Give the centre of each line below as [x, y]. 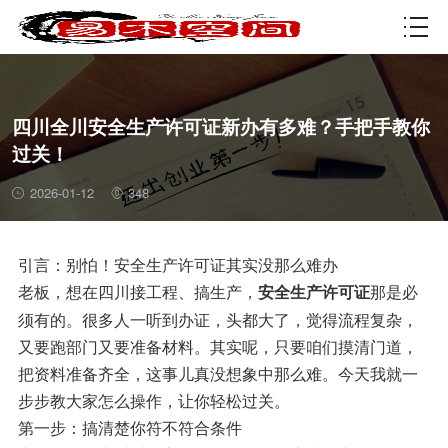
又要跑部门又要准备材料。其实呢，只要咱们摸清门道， [217, 345]
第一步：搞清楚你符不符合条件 [129, 426]
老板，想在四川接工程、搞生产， [137, 290]
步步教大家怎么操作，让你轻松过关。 [153, 399]
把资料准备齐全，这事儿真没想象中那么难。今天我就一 [217, 372]
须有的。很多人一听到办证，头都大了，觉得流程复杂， [217, 318]
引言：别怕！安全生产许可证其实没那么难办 [177, 263]
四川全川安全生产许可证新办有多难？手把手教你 [220, 127]
